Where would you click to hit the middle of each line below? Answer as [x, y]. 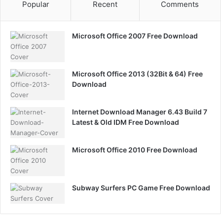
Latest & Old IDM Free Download [126, 122]
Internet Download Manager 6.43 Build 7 [140, 111]
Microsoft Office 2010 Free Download [135, 149]
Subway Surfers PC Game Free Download [141, 187]
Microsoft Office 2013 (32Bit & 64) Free [137, 74]
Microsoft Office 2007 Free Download [135, 36]
